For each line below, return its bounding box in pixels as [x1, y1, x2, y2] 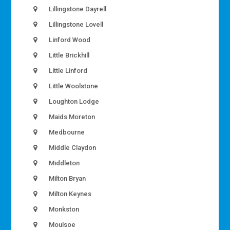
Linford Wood [47, 36, 91, 44]
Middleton [47, 159, 80, 167]
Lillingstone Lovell [47, 21, 104, 29]
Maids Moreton [47, 113, 95, 121]
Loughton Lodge [47, 98, 100, 106]
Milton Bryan [47, 175, 86, 183]
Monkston [47, 205, 80, 214]
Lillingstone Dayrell [47, 5, 107, 13]
